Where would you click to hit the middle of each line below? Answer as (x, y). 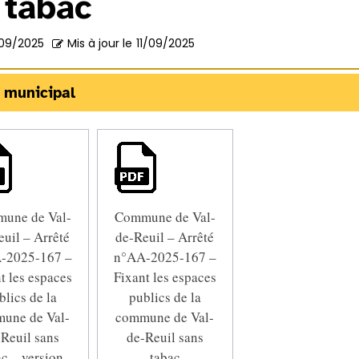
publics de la (165, 296)
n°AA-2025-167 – (165, 256)
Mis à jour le (100, 44)
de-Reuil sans (165, 337)
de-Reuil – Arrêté (165, 236)
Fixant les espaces (165, 276)
